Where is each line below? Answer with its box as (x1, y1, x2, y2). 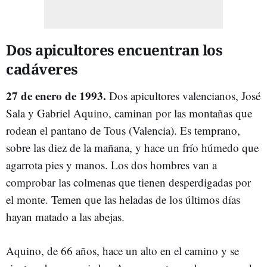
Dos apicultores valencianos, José (106, 88, 260, 103)
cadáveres (6, 59, 78, 79)
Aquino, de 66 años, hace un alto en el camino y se (6, 243, 239, 258)
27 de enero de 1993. (6, 88, 106, 104)
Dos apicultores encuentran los (6, 40, 222, 60)
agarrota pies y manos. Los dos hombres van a (6, 157, 217, 172)
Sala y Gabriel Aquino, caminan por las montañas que (6, 105, 252, 120)
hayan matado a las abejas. (6, 209, 125, 224)
